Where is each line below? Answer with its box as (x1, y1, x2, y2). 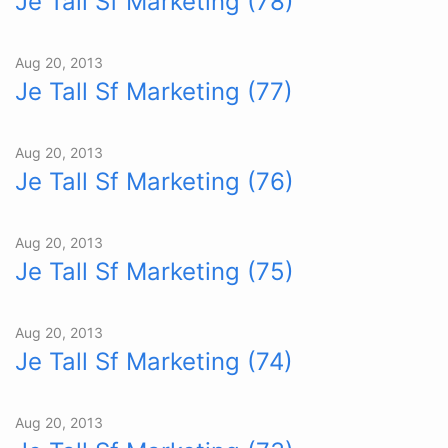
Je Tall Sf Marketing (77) (15, 77, 293, 106)
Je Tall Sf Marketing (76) (15, 167, 294, 196)
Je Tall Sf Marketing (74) (15, 347, 293, 376)
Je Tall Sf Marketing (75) (15, 257, 294, 286)
